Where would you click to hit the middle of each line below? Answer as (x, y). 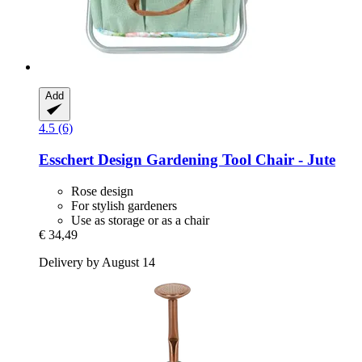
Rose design (102, 191)
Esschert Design (90, 160)
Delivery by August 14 (97, 262)
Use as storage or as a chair (140, 220)
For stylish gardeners (124, 205)
